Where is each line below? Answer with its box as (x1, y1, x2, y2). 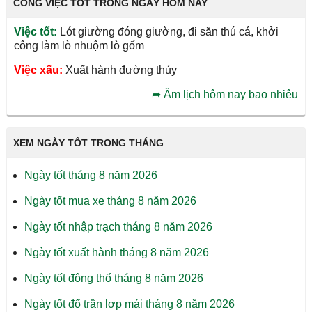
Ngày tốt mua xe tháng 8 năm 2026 (24, 195, 196, 207)
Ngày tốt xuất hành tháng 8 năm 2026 (24, 247, 209, 258)
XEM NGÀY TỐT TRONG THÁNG (13, 137, 164, 148)
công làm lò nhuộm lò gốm (13, 40, 144, 52)
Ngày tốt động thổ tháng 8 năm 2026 (24, 272, 203, 284)
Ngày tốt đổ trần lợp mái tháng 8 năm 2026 (24, 298, 235, 310)
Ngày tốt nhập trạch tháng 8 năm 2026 (24, 221, 212, 233)
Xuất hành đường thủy (62, 64, 177, 76)
